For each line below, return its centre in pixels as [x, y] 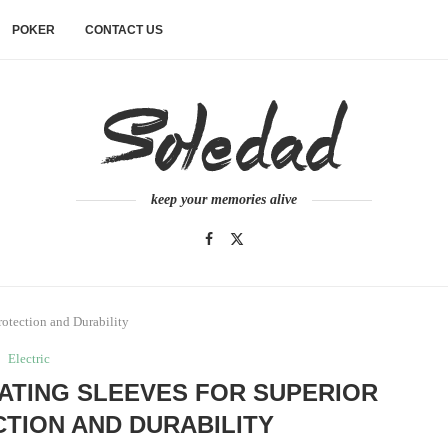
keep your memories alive [224, 199]
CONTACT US [124, 30]
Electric [28, 358]
